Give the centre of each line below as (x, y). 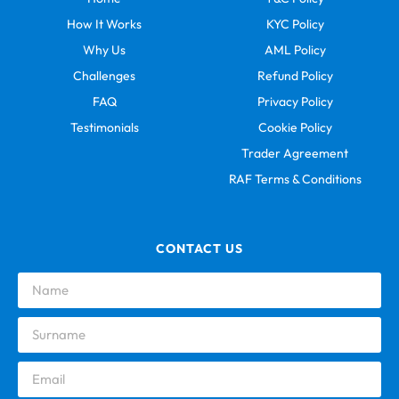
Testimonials (104, 127)
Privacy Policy (295, 101)
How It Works (104, 24)
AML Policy (295, 49)
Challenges (104, 75)
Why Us (104, 49)
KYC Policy (295, 24)
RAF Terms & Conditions (295, 179)
